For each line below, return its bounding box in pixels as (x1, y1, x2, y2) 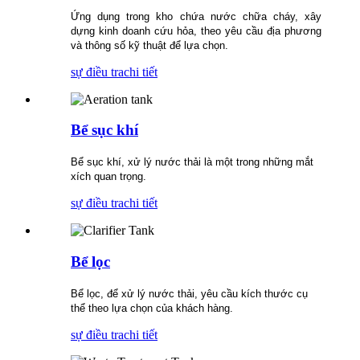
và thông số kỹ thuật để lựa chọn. (71, 39, 228, 51)
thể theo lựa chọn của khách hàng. (71, 301, 233, 314)
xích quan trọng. (71, 170, 146, 183)
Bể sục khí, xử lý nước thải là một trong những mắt (71, 156, 313, 169)
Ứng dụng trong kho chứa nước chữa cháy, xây (71, 10, 321, 22)
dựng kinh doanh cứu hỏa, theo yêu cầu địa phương (71, 24, 321, 37)
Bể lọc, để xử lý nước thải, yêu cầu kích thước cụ (71, 287, 308, 300)
